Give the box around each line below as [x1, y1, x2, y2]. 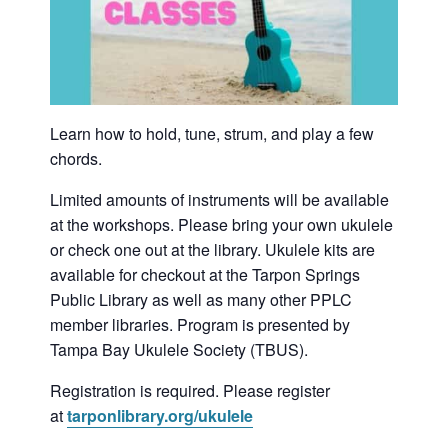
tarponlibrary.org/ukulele [67, 403, 253, 427]
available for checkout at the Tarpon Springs [50, 262, 360, 286]
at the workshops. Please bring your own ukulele [50, 212, 393, 236]
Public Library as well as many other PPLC [50, 287, 352, 311]
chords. [50, 146, 102, 170]
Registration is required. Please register [50, 378, 330, 402]
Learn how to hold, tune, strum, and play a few [50, 121, 374, 145]
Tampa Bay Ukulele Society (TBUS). [50, 337, 308, 361]
